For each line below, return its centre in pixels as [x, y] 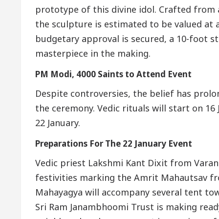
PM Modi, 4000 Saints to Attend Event [113, 74]
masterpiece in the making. [93, 54]
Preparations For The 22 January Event [114, 144]
